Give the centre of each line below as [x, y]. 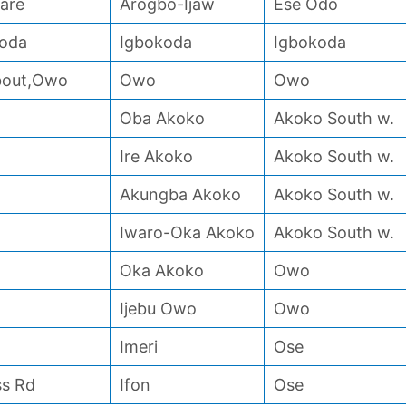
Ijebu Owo [158, 309]
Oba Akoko [162, 118]
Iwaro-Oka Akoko [187, 232]
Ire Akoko [156, 156]
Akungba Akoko [180, 194]
